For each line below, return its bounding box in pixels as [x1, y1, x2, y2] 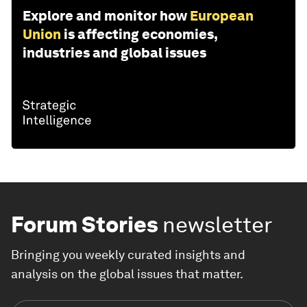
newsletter [162, 211, 273, 238]
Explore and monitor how [23, 8, 187, 25]
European [190, 8, 254, 25]
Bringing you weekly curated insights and [11, 247, 245, 262]
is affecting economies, [64, 26, 217, 43]
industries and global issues [23, 45, 206, 62]
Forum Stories [11, 211, 158, 238]
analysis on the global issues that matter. [11, 267, 243, 282]
